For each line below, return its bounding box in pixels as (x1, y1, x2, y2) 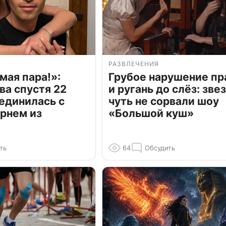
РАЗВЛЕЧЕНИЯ (108, 60, 159, 68)
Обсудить (145, 144, 175, 152)
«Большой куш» (108, 107, 194, 120)
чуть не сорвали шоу (108, 95, 219, 108)
